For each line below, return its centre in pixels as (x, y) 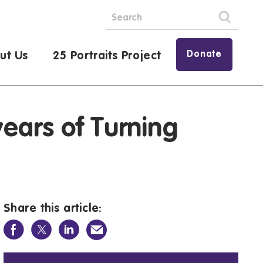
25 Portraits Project (107, 56)
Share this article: (53, 209)
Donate (204, 55)
